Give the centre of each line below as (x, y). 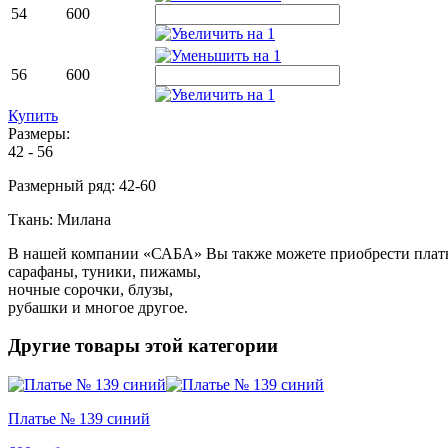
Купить (33, 115)
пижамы (168, 271)
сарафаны (41, 271)
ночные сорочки (64, 289)
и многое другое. (128, 307)
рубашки (38, 307)
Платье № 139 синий (79, 419)
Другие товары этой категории (143, 346)
